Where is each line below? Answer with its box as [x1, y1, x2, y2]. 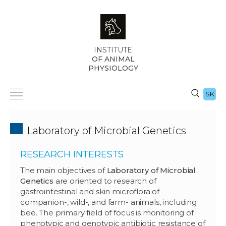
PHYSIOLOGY [88, 64, 138, 73]
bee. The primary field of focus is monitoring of [20, 207, 194, 217]
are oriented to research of [53, 176, 156, 186]
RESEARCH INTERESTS [20, 148, 124, 160]
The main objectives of [20, 165, 107, 175]
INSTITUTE [94, 45, 132, 54]
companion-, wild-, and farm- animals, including [20, 197, 197, 207]
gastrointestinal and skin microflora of [20, 186, 160, 196]
